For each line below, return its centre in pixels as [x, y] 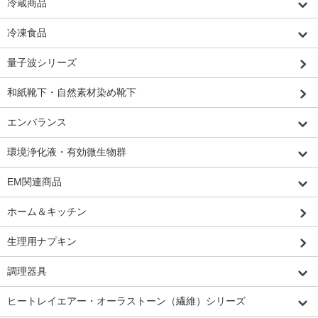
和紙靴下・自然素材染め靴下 [72, 92]
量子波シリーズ [42, 62]
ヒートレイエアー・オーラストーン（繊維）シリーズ [126, 301]
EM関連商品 [34, 181]
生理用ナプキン [42, 241]
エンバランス [37, 122]
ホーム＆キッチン [47, 211]
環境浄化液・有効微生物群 [67, 152]
